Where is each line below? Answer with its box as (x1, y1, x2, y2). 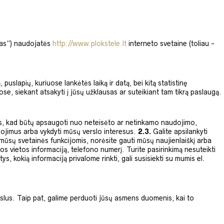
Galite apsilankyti (153, 127, 207, 135)
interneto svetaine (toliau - (126, 39, 214, 47)
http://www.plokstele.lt (52, 39, 126, 47)
